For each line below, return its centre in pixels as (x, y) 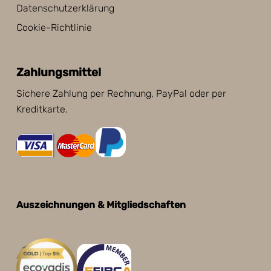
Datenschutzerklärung (65, 8)
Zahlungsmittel (58, 72)
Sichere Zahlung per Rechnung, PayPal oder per (121, 93)
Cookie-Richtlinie (54, 27)
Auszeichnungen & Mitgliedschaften (101, 204)
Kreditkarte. (42, 109)
